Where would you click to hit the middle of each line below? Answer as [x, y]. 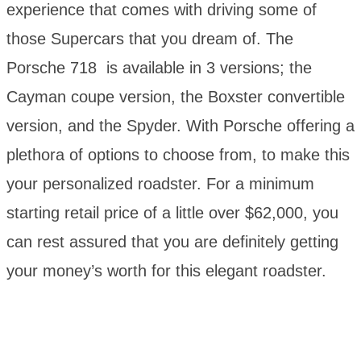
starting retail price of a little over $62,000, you [172, 212]
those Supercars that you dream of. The [150, 38]
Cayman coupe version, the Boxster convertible [176, 96]
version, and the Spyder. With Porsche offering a [180, 125]
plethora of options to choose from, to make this [178, 154]
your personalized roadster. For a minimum [160, 183]
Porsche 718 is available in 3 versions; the [159, 67]
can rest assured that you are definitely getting [172, 241]
